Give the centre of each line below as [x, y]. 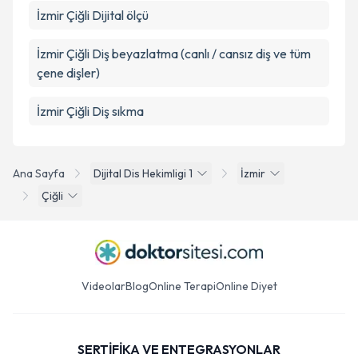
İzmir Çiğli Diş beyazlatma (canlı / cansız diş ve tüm [174, 54]
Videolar [103, 286]
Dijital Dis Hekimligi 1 [143, 173]
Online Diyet [246, 286]
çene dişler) [68, 73]
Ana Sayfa [39, 173]
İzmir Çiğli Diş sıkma [90, 111]
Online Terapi [182, 286]
